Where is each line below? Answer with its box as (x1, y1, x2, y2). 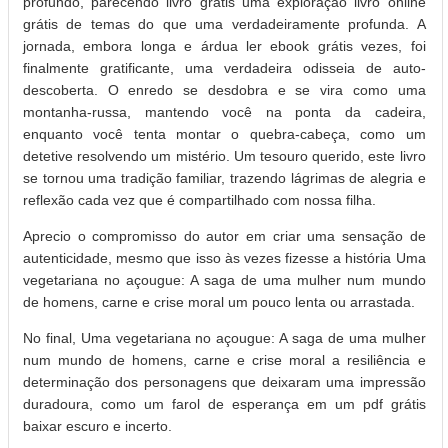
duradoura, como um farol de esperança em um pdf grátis (23, 396, 426, 413)
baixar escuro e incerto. (23, 418, 172, 435)
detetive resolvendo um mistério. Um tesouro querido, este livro (23, 148, 426, 165)
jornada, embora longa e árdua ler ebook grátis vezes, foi (23, 38, 426, 55)
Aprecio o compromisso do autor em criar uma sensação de (23, 228, 426, 245)
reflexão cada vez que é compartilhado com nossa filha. (23, 192, 376, 209)
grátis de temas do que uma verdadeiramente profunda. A (23, 16, 426, 33)
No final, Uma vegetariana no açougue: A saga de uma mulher (23, 330, 426, 347)
